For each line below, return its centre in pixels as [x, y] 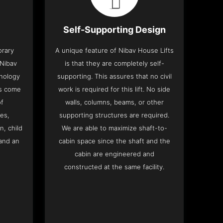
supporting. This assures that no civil [114, 76]
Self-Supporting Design [114, 30]
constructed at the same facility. [114, 167]
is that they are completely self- [114, 63]
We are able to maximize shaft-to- [114, 128]
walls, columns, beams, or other [114, 102]
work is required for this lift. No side [114, 89]
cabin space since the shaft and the [114, 141]
